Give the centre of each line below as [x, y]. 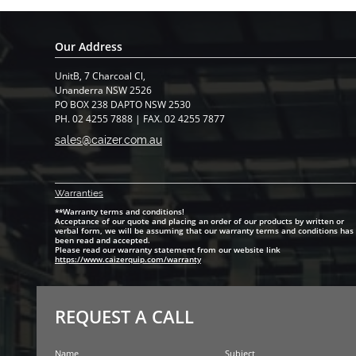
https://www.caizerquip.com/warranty [128, 259]
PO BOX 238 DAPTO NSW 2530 [123, 104]
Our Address [89, 46]
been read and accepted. [103, 240]
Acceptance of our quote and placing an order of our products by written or [199, 221]
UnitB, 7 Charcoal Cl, [100, 76]
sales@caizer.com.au [108, 140]
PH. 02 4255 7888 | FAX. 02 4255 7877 [140, 119]
